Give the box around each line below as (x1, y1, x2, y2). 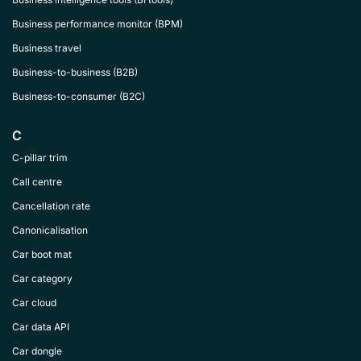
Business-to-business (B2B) (12, 66, 138, 78)
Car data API (12, 321, 69, 333)
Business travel (12, 42, 81, 54)
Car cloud (12, 297, 56, 309)
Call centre (12, 176, 62, 188)
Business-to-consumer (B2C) (12, 90, 145, 102)
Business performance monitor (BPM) (12, 18, 183, 30)
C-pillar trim (12, 151, 68, 164)
